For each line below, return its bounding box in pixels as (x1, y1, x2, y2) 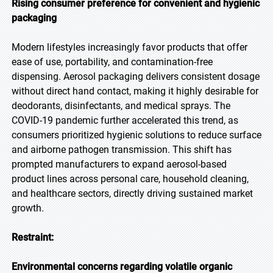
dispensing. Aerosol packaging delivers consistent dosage (12, 71, 260, 82)
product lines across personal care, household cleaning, (12, 173, 249, 185)
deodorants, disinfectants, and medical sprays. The (12, 100, 230, 112)
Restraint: (12, 232, 54, 243)
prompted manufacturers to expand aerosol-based (12, 158, 227, 170)
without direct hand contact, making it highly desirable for (12, 85, 258, 97)
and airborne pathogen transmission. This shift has (12, 144, 232, 155)
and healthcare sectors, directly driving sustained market (12, 188, 253, 199)
